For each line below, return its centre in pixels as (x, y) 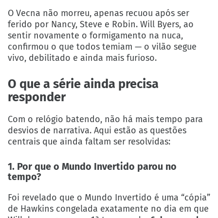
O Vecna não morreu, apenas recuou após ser (99, 13)
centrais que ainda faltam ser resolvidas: (89, 142)
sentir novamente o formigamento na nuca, (95, 36)
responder (37, 97)
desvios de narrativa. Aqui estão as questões (97, 131)
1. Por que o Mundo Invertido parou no (92, 166)
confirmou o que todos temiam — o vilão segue (102, 47)
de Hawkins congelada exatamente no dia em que (108, 209)
